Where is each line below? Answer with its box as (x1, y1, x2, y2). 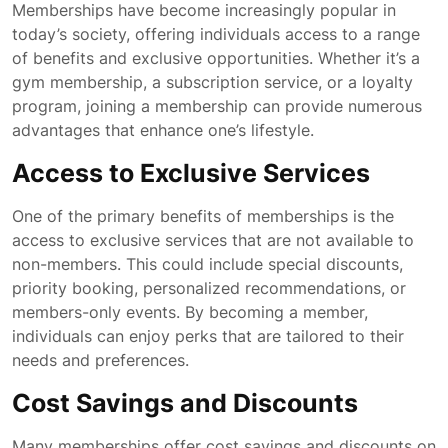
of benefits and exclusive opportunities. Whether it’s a (12, 48, 420, 68)
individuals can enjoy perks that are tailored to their (12, 326, 404, 346)
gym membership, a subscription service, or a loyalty (12, 72, 413, 92)
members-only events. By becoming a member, (12, 302, 368, 322)
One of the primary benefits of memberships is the (12, 206, 394, 226)
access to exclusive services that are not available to (12, 230, 414, 250)
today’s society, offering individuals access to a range (12, 24, 420, 44)
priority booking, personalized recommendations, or (12, 278, 406, 298)
